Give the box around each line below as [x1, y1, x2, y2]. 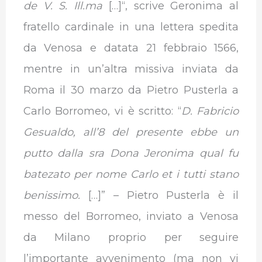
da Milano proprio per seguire [23, 231, 239, 244]
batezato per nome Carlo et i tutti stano [23, 168, 239, 181]
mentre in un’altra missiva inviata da [23, 63, 239, 76]
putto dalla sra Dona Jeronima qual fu [23, 147, 239, 160]
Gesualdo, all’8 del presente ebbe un [23, 126, 239, 139]
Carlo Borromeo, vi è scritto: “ [23, 105, 181, 118]
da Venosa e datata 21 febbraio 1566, [23, 42, 239, 55]
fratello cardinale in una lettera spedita [23, 20, 239, 34]
